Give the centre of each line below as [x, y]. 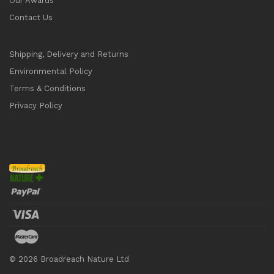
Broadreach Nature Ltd [83, 259]
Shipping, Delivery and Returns [69, 54]
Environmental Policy [51, 72]
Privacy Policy [36, 106]
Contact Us [31, 18]
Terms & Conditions [47, 89]
